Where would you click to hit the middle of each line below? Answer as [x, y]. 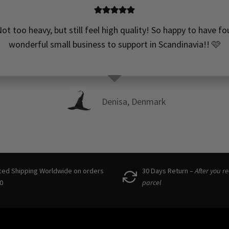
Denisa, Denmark [134, 101]
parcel [152, 182]
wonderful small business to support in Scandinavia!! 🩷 [114, 44]
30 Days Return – [168, 171]
